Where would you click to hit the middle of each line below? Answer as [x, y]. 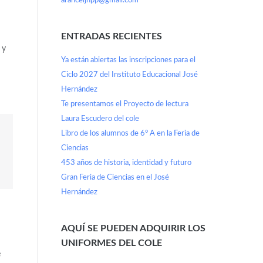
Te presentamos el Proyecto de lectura [124, 104]
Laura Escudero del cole [100, 119]
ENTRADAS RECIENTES [111, 37]
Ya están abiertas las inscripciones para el [128, 60]
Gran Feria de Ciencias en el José [115, 177]
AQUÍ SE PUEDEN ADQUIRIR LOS [133, 228]
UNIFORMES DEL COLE [111, 243]
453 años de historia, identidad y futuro [126, 163]
